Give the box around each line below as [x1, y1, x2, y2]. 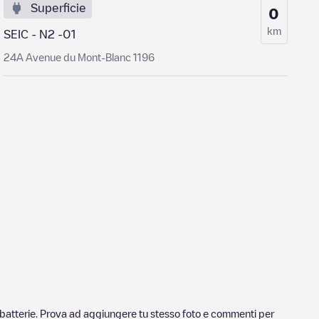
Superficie [31, 2, 87, 14]
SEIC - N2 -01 [4, 28, 76, 40]
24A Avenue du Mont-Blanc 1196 [4, 52, 155, 62]
